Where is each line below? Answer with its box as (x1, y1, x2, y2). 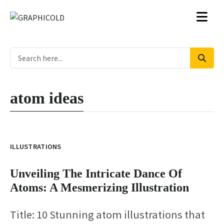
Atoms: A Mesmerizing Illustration (10, 180, 189, 194)
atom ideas (10, 89, 83, 107)
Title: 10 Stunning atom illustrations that (10, 207, 205, 221)
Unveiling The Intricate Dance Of (10, 166, 182, 180)
